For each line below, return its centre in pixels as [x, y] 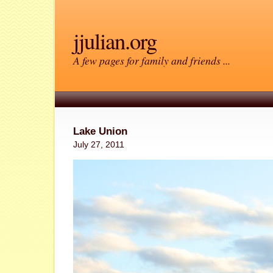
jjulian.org [115, 41]
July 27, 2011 [99, 145]
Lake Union [100, 131]
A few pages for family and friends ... [152, 60]
